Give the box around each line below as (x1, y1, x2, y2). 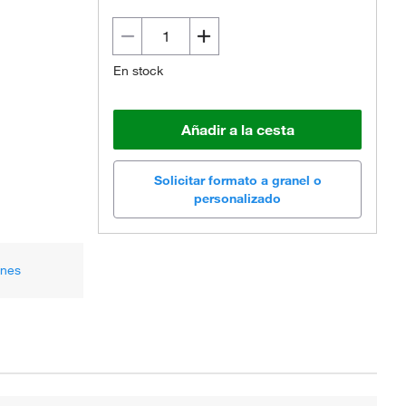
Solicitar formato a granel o (153, 172, 322, 189)
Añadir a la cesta (180, 121, 295, 139)
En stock (113, 63, 163, 79)
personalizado (194, 190, 281, 208)
